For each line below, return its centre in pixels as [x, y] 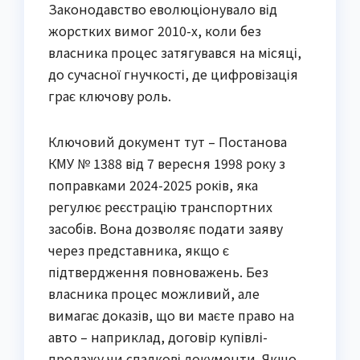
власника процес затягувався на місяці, [175, 52]
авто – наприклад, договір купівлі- [158, 336]
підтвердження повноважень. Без [158, 271]
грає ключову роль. [110, 95]
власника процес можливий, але [154, 293]
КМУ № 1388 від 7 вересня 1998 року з [167, 163]
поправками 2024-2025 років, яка [153, 184]
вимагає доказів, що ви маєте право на [171, 315]
